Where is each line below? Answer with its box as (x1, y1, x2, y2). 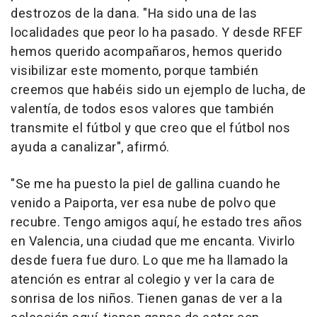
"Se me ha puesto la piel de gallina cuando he (11, 175, 281, 195)
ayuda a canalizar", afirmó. (11, 138, 170, 158)
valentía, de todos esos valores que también (11, 100, 275, 120)
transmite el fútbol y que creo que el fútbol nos (11, 119, 290, 139)
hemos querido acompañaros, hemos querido (11, 42, 282, 62)
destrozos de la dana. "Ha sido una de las (11, 4, 258, 24)
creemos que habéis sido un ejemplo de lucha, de (11, 81, 306, 100)
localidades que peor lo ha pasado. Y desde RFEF (11, 23, 304, 43)
